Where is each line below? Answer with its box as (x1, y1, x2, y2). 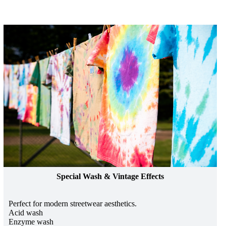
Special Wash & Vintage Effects (56, 172, 164, 181)
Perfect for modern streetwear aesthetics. (9, 199, 137, 208)
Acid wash (9, 208, 43, 217)
